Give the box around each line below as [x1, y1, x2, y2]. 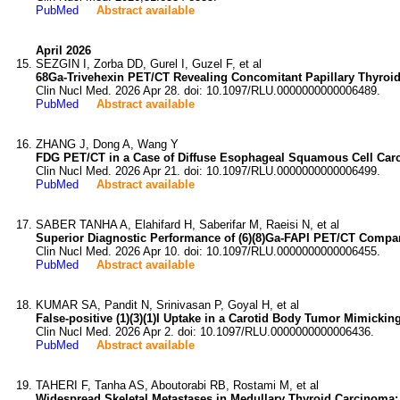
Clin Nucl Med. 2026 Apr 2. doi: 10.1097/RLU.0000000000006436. [36, 325, 374, 338]
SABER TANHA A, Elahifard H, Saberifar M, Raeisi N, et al [36, 218, 339, 231]
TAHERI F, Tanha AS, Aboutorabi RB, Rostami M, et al [36, 379, 319, 392]
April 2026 [36, 44, 91, 57]
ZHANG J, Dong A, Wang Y [36, 137, 179, 151]
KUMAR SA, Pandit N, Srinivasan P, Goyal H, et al [36, 298, 299, 312]
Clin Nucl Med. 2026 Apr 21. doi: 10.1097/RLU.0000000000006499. [36, 164, 380, 178]
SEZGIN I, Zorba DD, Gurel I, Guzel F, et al [36, 57, 262, 71]
